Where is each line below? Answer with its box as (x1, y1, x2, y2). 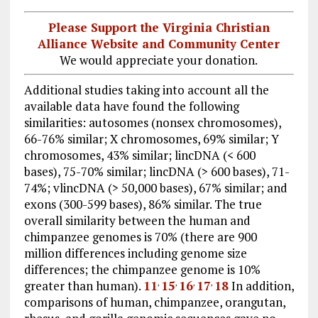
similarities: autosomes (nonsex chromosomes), (23, 114, 281, 131)
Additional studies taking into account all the (23, 81, 269, 98)
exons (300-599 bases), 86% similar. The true (23, 195, 262, 212)
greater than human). (23, 277, 143, 294)
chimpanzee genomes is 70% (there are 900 (23, 228, 257, 245)
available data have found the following (23, 97, 239, 114)
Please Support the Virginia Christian (48, 18, 270, 35)
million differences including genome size (23, 244, 247, 261)
